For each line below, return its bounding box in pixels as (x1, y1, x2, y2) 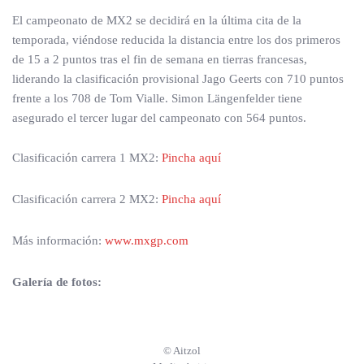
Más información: (12, 234, 105, 247)
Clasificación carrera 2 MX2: (12, 193, 162, 206)
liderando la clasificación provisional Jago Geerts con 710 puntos (12, 72, 344, 85)
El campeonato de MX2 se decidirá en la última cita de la (12, 14, 301, 27)
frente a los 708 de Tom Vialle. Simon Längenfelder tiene (12, 92, 302, 105)
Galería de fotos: (12, 275, 102, 288)
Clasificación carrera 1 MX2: (12, 151, 162, 164)
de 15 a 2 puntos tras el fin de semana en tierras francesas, (12, 53, 307, 66)
